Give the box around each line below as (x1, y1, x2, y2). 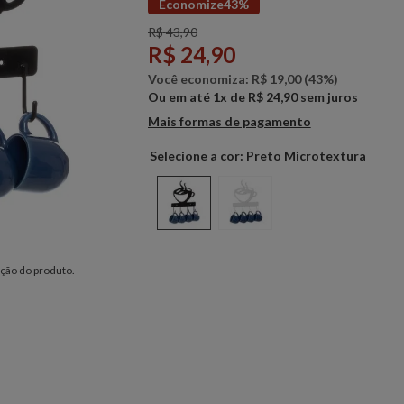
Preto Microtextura (245, 148, 366, 163)
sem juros (297, 89, 358, 105)
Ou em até (147, 89, 213, 105)
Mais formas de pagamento (147, 114, 311, 129)
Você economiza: (147, 71, 252, 87)
